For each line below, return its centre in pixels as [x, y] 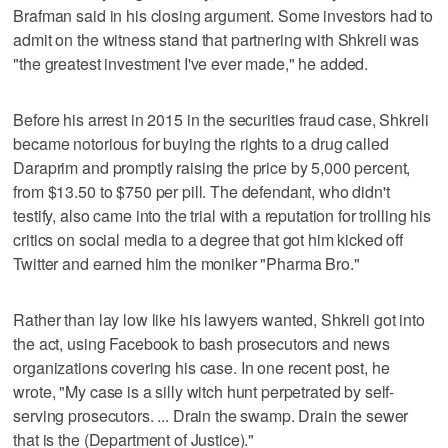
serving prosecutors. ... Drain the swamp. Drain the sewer [211, 415]
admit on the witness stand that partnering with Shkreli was [216, 39]
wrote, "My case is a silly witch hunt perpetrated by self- [204, 391]
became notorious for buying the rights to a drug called [201, 143]
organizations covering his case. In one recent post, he [201, 367]
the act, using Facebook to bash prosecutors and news [202, 343]
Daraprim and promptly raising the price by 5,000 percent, [212, 167]
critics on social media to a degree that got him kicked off [208, 239]
